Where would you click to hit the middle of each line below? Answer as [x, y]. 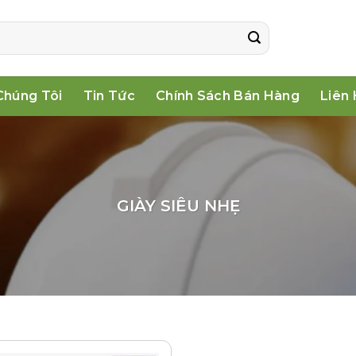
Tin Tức [109, 96]
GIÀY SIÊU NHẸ [178, 206]
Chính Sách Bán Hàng [227, 96]
